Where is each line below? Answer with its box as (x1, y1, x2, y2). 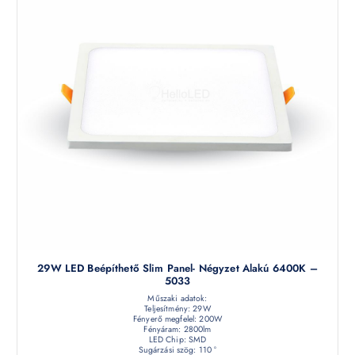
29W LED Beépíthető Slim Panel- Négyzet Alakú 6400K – (37, 260, 318, 276)
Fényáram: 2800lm (143, 323, 212, 335)
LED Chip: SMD (148, 333, 207, 345)
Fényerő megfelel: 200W (132, 312, 223, 325)
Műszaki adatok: (147, 292, 208, 304)
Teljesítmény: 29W (144, 302, 211, 315)
